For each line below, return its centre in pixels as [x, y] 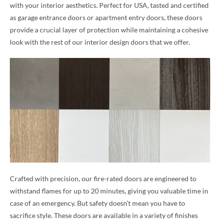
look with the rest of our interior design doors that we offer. [100, 42]
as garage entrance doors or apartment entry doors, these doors [106, 17]
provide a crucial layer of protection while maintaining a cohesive [109, 30]
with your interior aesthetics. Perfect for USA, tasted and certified [109, 5]
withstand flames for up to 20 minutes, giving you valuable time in [109, 191]
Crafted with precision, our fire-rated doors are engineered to [103, 178]
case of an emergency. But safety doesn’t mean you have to [97, 203]
